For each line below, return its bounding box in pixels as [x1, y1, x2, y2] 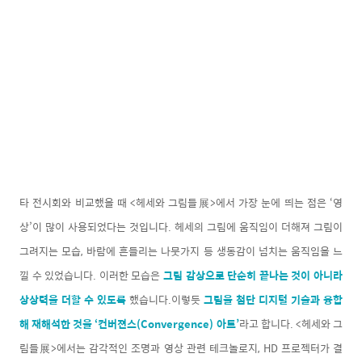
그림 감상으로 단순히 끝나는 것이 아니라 [163, 266, 343, 284]
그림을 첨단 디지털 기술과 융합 [204, 290, 343, 308]
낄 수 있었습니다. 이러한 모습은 [19, 266, 163, 284]
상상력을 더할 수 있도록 [19, 290, 126, 308]
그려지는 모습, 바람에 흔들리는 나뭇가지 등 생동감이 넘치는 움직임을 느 [19, 242, 343, 259]
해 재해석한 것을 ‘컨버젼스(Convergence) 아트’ [19, 314, 239, 332]
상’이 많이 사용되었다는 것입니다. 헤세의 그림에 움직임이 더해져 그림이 [19, 217, 343, 235]
